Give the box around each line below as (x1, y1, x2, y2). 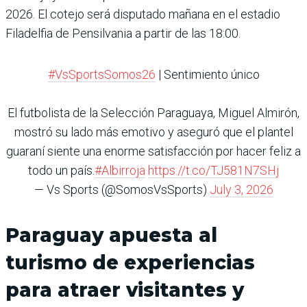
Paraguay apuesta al (5, 223, 217, 247)
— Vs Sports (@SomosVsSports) (34, 182, 210, 197)
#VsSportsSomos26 (47, 66, 156, 82)
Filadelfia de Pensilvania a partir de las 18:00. (5, 25, 241, 40)
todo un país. (28, 162, 95, 177)
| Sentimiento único (155, 66, 260, 82)
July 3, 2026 (209, 182, 273, 197)
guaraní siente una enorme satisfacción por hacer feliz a (6, 143, 301, 158)
